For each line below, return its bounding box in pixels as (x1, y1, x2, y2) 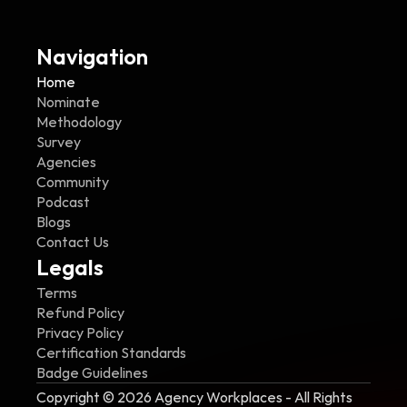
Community (36, 173, 109, 191)
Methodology (36, 113, 122, 131)
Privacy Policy (36, 323, 124, 342)
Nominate (36, 93, 100, 111)
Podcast (36, 193, 90, 211)
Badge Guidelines (36, 363, 148, 382)
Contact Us (36, 233, 109, 251)
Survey (36, 133, 81, 151)
